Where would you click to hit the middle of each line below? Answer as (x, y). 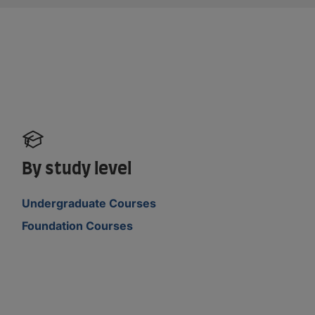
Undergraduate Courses (89, 203)
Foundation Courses (78, 225)
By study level (77, 169)
